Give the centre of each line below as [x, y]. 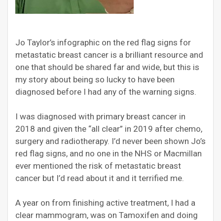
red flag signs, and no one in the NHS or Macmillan [109, 153]
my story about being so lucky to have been [95, 79]
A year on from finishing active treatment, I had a [105, 203]
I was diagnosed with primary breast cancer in [100, 116]
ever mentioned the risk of [65, 166]
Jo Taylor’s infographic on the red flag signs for [103, 42]
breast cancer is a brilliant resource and [130, 55]
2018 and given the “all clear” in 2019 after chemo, [109, 129]
